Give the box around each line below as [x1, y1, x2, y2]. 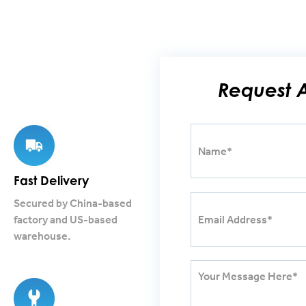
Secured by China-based [13, 196, 132, 210]
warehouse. [13, 229, 70, 242]
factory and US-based [13, 212, 117, 226]
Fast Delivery [13, 173, 89, 188]
